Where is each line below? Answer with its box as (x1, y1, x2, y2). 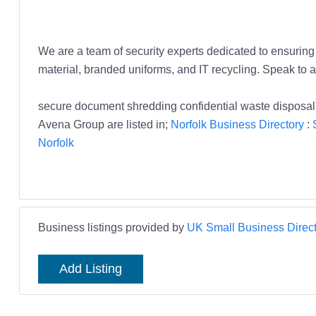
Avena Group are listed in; (37, 118, 171, 131)
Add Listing (59, 262, 122, 276)
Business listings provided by (37, 221, 187, 234)
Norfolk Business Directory (170, 118, 304, 131)
